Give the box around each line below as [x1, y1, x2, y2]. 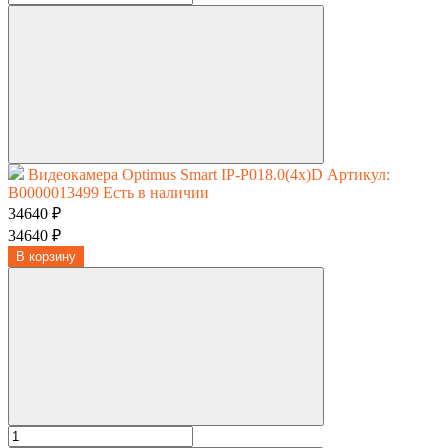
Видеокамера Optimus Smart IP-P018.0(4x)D [28, 165, 323, 183]
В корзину [16, 248, 76, 264]
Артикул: [327, 165, 390, 183]
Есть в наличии [103, 183, 209, 201]
